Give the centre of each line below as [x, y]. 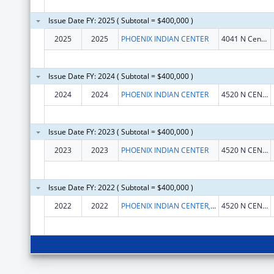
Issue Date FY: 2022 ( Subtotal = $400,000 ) [120, 187]
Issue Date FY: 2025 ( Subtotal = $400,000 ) [120, 20]
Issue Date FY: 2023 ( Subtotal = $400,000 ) [120, 131]
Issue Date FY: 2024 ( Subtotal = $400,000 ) [120, 76]
